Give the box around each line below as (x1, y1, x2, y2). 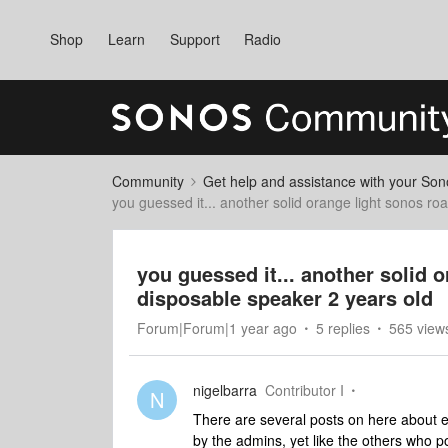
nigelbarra (193, 380, 257, 400)
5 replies (316, 318, 370, 338)
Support (169, 29, 220, 49)
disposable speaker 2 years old (137, 283, 433, 312)
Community (112, 171, 184, 191)
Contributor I (265, 380, 344, 400)
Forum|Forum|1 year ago (137, 318, 297, 338)
